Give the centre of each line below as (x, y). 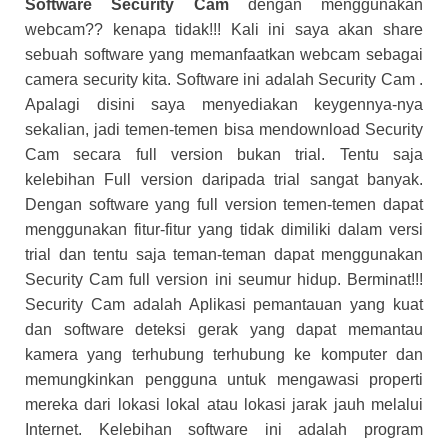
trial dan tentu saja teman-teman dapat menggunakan (224, 254)
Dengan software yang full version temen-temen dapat (224, 204)
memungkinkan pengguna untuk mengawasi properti (224, 379)
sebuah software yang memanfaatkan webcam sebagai (224, 54)
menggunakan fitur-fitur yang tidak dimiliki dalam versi (224, 229)
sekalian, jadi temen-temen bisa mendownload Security (224, 129)
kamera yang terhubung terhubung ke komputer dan (224, 354)
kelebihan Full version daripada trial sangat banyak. (224, 179)
